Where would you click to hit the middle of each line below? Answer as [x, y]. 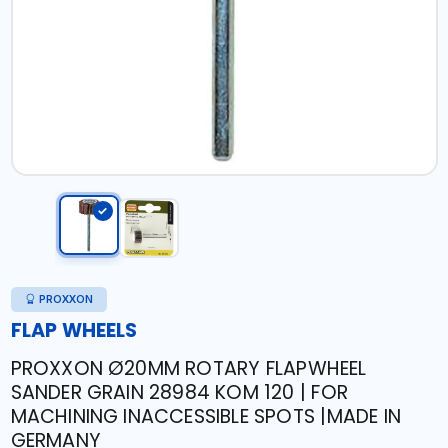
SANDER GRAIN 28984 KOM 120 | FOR [179, 392]
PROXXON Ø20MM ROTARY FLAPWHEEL [188, 368]
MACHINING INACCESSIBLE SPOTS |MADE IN [205, 416]
